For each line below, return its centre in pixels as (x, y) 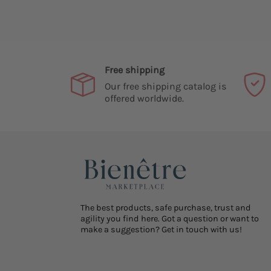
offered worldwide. (144, 99)
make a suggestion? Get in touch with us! (161, 230)
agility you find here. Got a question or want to (170, 219)
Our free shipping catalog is (165, 87)
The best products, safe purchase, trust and (166, 208)
